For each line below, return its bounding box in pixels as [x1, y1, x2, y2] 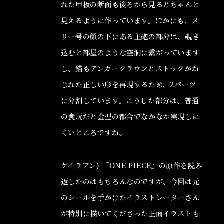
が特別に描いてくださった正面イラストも [60, 208, 200, 219]
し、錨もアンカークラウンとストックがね [60, 63, 199, 73]
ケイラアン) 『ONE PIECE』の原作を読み [60, 160, 203, 171]
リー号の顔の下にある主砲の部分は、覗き [60, 31, 200, 41]
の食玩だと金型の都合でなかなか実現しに [60, 111, 200, 121]
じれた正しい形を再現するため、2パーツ [60, 79, 196, 89]
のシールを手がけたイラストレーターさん [60, 192, 200, 203]
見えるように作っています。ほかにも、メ [60, 15, 199, 25]
